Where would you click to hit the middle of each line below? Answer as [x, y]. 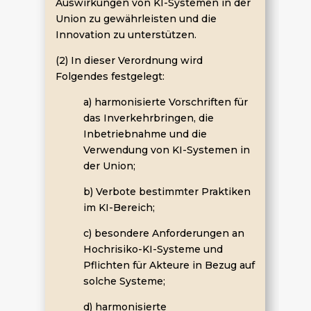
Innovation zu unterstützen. [126, 34]
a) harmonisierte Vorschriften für [165, 102]
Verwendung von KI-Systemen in [166, 150]
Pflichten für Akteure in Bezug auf [169, 265]
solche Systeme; [124, 281]
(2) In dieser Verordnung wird [129, 60]
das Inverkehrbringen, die [148, 118]
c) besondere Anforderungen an [163, 233]
